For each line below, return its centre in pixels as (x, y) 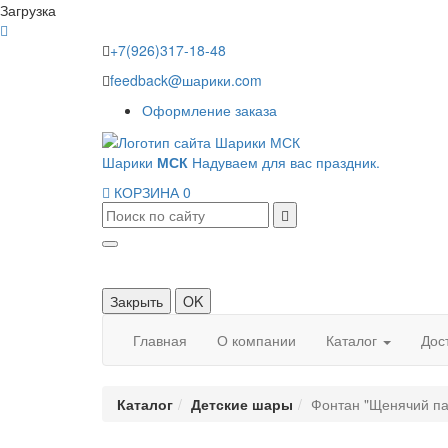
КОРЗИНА (146, 192)
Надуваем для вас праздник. (286, 162)
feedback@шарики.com (186, 80)
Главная (160, 340)
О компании (256, 340)
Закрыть (136, 301)
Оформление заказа (209, 110)
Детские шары (242, 404)
